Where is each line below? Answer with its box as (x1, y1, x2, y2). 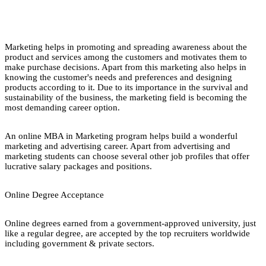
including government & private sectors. (5, 238, 154, 248)
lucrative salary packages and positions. (5, 161, 154, 171)
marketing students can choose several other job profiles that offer (5, 151, 249, 161)
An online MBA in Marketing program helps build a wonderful (5, 131, 237, 141)
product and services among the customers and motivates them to (5, 52, 247, 62)
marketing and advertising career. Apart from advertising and (5, 141, 230, 151)
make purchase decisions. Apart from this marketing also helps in (5, 62, 246, 72)
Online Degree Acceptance (5, 189, 104, 199)
